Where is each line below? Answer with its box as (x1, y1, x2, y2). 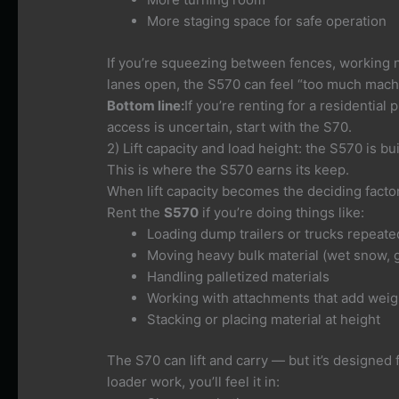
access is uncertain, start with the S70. (107, 118, 353, 135)
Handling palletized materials (147, 267, 330, 285)
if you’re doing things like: (199, 203, 365, 221)
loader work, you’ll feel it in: (107, 373, 281, 391)
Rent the (107, 203, 165, 221)
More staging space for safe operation (147, 12, 387, 30)
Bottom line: (107, 96, 185, 114)
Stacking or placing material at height (147, 310, 381, 328)
